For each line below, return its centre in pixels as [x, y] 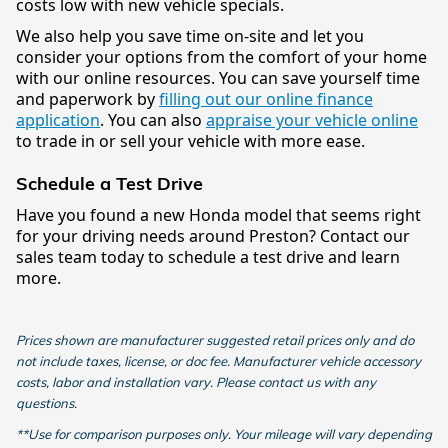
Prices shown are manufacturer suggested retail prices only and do [215, 339]
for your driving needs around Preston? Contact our [213, 235]
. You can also [153, 120]
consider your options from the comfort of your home [221, 57]
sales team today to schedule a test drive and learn [208, 256]
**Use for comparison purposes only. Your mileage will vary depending [224, 433]
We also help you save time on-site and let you [190, 36]
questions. [46, 402]
